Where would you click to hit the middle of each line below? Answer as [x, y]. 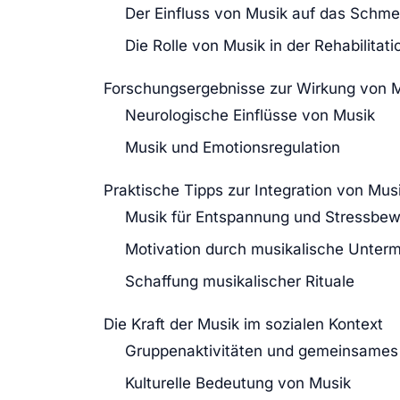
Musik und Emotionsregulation [233, 147]
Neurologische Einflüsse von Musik [250, 115]
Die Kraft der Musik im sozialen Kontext [243, 324]
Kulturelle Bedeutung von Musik [238, 383]
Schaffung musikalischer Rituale [240, 281]
